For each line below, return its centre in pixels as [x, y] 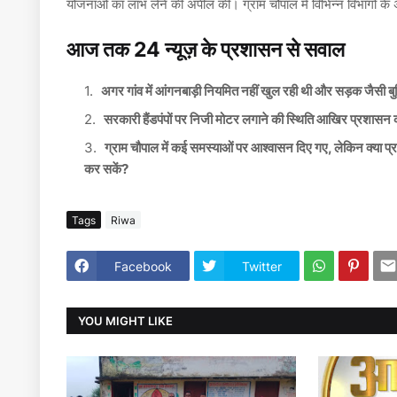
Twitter [262, 266]
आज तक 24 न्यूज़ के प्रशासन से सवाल [206, 50]
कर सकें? [106, 169]
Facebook [143, 266]
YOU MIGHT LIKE [125, 320]
